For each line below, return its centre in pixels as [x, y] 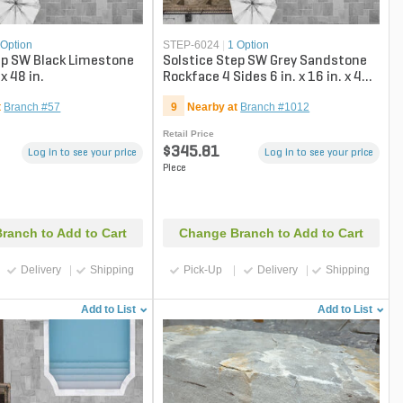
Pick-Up [203, 270]
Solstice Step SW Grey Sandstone [265, 62]
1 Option [249, 45]
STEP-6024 [192, 45]
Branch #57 [32, 107]
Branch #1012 [275, 107]
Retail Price [189, 134]
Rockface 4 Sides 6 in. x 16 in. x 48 [267, 78]
